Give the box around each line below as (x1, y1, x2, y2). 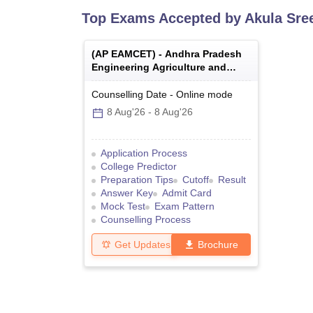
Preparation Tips (101, 174, 173, 186)
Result (218, 174, 246, 186)
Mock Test (101, 201, 145, 212)
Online (176, 89, 205, 101)
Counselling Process (101, 214, 191, 226)
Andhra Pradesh (165, 48, 242, 60)
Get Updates (115, 238, 170, 250)
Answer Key (101, 187, 153, 199)
